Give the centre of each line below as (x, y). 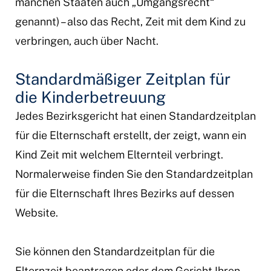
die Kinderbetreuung (90, 97)
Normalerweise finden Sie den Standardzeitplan (134, 174)
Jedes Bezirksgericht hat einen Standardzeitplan (135, 116)
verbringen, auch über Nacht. (87, 41)
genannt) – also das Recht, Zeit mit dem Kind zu (130, 21)
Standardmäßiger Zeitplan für (122, 79)
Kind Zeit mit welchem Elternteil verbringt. (119, 155)
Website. (36, 213)
